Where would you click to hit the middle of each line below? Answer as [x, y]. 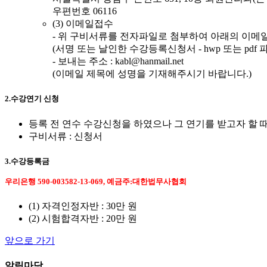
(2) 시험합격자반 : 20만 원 [83, 218]
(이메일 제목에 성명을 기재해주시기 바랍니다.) [152, 74]
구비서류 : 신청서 [66, 136]
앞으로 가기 [30, 240]
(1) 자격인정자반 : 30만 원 [83, 206]
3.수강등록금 [27, 161]
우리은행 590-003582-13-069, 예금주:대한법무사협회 [96, 181]
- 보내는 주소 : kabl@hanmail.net [118, 61]
